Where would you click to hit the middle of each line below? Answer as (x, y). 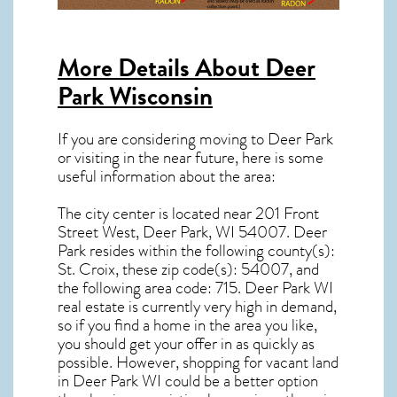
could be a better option (240, 381)
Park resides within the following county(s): (196, 251)
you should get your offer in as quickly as (186, 344)
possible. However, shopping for (162, 363)
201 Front (287, 214)
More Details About (161, 67)
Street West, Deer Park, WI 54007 (172, 233)
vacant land (302, 363)
